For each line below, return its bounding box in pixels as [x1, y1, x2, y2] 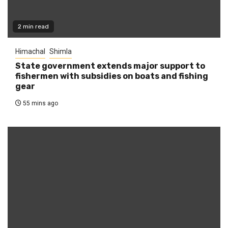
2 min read [18, 22, 49, 30]
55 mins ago [21, 99, 58, 107]
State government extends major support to [15, 61, 205, 71]
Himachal [15, 47, 45, 55]
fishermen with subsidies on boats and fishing [15, 71, 208, 81]
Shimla [49, 47, 72, 55]
